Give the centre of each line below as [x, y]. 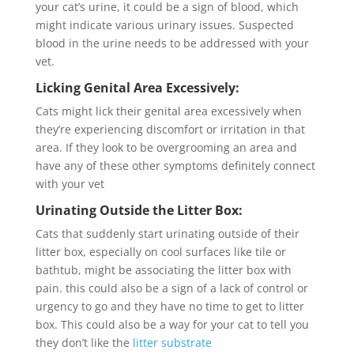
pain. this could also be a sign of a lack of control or [171, 288]
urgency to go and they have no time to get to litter [169, 307]
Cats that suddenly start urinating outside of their [167, 234]
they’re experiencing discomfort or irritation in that [170, 130]
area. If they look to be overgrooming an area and [166, 148]
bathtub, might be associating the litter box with [163, 270]
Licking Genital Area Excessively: [137, 88]
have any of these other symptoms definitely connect [175, 166]
